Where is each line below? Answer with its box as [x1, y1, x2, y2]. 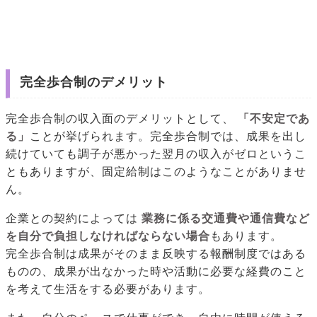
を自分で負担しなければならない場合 [6, 229, 210, 242]
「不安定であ [237, 112, 310, 125]
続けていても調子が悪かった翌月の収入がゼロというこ [6, 147, 306, 160]
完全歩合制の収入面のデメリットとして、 [6, 112, 234, 125]
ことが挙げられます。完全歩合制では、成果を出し [30, 129, 306, 142]
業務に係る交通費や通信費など [141, 212, 310, 224]
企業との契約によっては [6, 212, 138, 224]
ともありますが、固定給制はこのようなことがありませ [6, 165, 306, 178]
